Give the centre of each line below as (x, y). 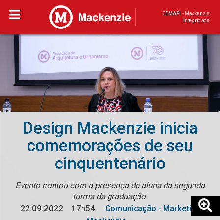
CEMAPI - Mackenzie (186, 14)
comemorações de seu (110, 146)
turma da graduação (110, 197)
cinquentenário (110, 164)
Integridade (196, 20)
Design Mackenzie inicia (110, 128)
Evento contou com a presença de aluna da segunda (110, 185)
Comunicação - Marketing (151, 208)
